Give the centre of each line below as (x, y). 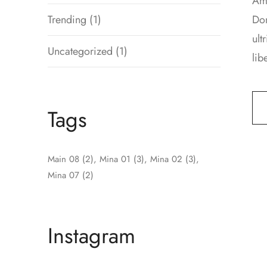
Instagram (91, 235)
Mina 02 (166, 159)
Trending (67, 19)
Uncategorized (80, 51)
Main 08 (63, 159)
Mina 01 (115, 159)
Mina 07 (63, 175)
